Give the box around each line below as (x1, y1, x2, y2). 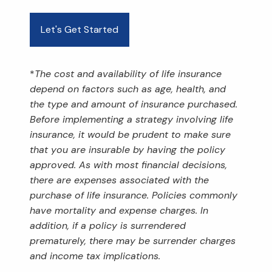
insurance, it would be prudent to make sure (30, 127, 231, 141)
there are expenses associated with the (30, 173, 209, 186)
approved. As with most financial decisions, (30, 158, 228, 171)
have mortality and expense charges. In (30, 203, 209, 217)
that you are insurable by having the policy (30, 143, 226, 156)
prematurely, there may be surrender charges (30, 234, 236, 247)
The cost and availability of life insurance (35, 67, 222, 80)
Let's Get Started (41, 23, 119, 36)
